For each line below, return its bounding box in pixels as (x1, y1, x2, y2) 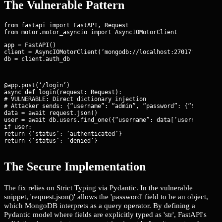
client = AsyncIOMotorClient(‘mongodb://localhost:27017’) (4, 49, 198, 56)
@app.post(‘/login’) (4, 82, 70, 89)
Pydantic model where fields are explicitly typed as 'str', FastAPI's (4, 210, 207, 219)
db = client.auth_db (4, 55, 70, 63)
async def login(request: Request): (4, 89, 122, 96)
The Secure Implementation (4, 160, 146, 173)
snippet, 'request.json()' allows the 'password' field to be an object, (4, 192, 208, 201)
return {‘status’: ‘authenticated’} (4, 130, 122, 138)
